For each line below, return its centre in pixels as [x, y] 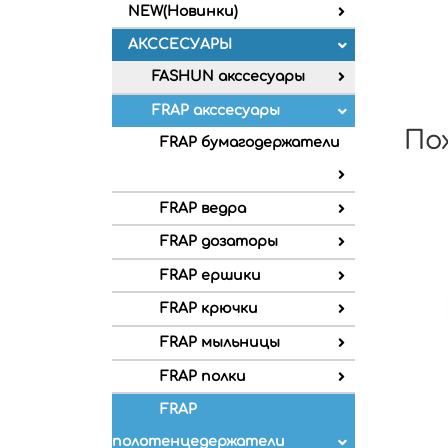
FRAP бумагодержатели [250, 142]
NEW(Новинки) [183, 11]
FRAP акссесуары [216, 110]
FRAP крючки [209, 309]
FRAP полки [203, 376]
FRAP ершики [210, 275]
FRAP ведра [203, 208]
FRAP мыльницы [220, 342]
